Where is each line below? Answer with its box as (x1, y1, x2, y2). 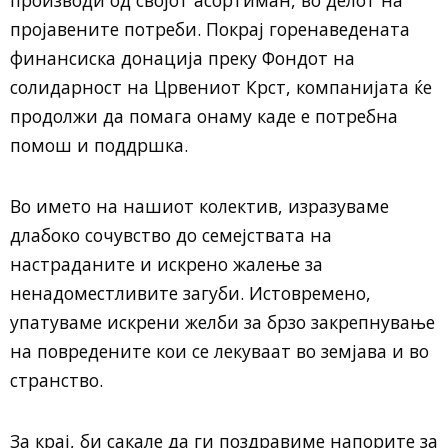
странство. (10, 368, 103, 392)
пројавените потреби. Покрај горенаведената (10, 17, 410, 41)
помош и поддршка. (10, 133, 188, 157)
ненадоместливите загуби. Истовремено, (10, 281, 371, 305)
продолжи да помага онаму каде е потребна (10, 104, 398, 128)
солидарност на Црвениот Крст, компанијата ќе (10, 75, 432, 99)
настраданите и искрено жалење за (10, 252, 323, 276)
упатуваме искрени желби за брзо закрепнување (10, 310, 435, 334)
